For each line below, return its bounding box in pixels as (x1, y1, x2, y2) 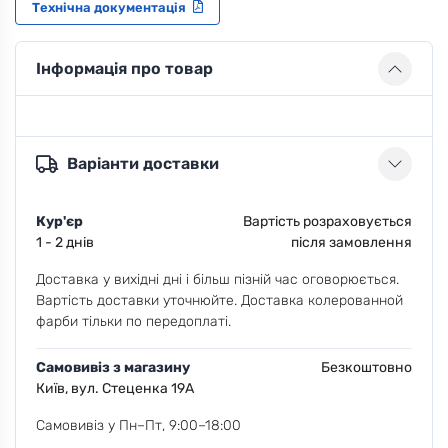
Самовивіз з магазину (36, 358, 190, 376)
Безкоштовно (321, 358, 412, 376)
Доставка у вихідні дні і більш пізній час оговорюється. (36, 270, 399, 288)
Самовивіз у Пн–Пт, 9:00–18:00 (36, 416, 241, 434)
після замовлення (291, 233, 412, 251)
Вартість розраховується (243, 212, 412, 230)
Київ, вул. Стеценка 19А (36, 379, 194, 397)
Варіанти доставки (67, 154, 219, 174)
